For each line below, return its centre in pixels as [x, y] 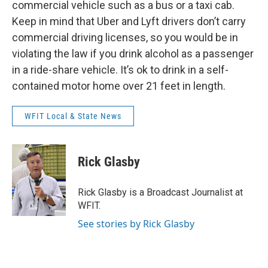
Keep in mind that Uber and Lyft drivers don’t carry [129, 21]
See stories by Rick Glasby [136, 223]
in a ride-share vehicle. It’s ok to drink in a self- [120, 69]
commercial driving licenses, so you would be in [125, 37]
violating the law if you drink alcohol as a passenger [133, 53]
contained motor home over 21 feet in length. [119, 86]
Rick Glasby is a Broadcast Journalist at [160, 192]
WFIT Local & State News [73, 116]
